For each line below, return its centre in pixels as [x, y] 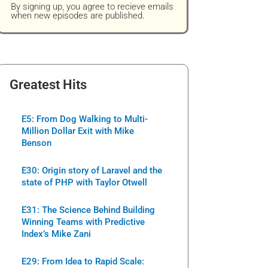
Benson [36, 143]
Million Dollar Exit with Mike [78, 131]
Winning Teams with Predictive [83, 222]
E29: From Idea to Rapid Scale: [83, 261]
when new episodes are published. [78, 15]
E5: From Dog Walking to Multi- [85, 119]
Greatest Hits [48, 84]
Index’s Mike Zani [56, 234]
